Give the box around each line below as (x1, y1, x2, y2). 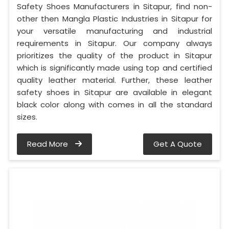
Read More (27, 139, 70, 150)
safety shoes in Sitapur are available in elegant (17, 87, 212, 98)
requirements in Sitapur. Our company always (17, 38, 212, 49)
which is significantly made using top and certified (17, 62, 212, 74)
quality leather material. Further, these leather (17, 75, 212, 86)
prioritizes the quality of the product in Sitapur (17, 50, 212, 61)
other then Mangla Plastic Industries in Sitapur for (17, 13, 212, 25)
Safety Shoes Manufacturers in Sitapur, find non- (17, 1, 212, 12)
